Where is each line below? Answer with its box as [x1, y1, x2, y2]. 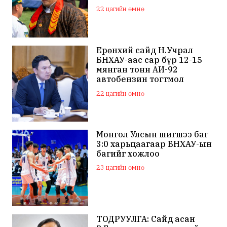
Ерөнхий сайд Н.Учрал [96, 45, 194, 56]
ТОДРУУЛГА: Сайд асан [96, 213, 196, 224]
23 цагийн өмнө [96, 163, 145, 172]
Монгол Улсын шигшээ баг [96, 129, 209, 140]
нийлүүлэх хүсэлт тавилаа [96, 84, 209, 94]
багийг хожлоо [96, 148, 160, 159]
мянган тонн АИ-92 [96, 64, 178, 75]
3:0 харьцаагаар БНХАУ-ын [96, 139, 212, 149]
